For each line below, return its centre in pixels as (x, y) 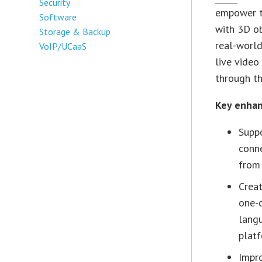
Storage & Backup (75, 31)
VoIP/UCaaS (63, 46)
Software (58, 17)
